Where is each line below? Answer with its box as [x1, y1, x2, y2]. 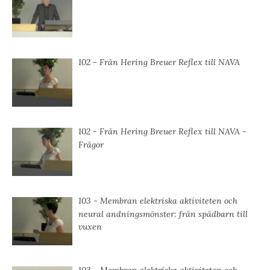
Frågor [78, 139, 104, 151]
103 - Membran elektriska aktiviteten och [78, 195, 237, 207]
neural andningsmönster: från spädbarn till [78, 209, 248, 220]
